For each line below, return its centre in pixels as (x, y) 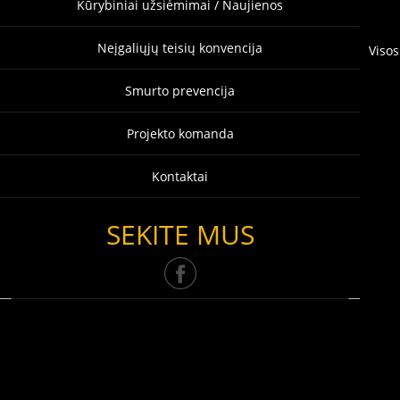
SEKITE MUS (180, 234)
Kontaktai (180, 176)
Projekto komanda (180, 133)
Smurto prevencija (180, 91)
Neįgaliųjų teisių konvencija (180, 48)
